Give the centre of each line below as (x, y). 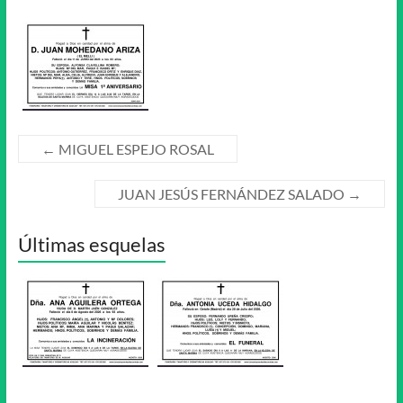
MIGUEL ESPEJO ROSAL (134, 149)
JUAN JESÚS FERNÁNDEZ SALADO (233, 194)
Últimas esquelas (91, 244)
